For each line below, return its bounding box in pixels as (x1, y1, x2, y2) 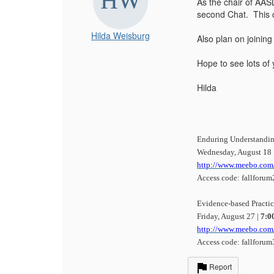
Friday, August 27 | (197, 211, 261, 221)
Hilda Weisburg (91, 29, 150, 42)
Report (209, 261, 232, 272)
